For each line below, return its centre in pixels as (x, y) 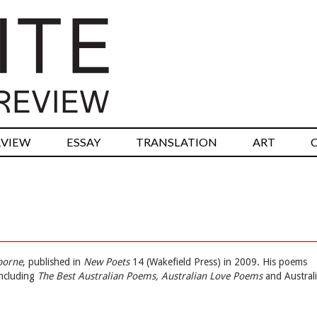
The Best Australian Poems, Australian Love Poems (150, 276)
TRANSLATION (177, 142)
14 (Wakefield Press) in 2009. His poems (218, 262)
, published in (53, 262)
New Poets (106, 262)
